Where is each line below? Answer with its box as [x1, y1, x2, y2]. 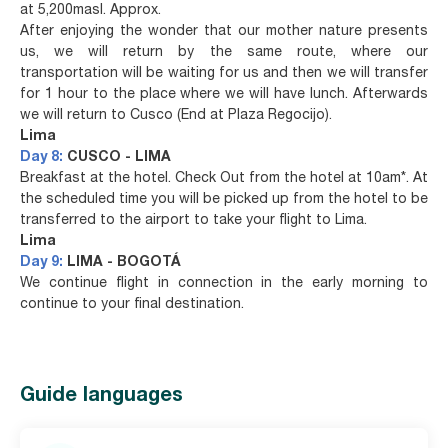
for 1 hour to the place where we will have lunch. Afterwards [20, 87, 428, 102]
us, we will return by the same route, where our [20, 45, 428, 60]
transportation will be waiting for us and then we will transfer [20, 66, 428, 81]
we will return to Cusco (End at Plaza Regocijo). [20, 108, 332, 123]
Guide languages [20, 386, 183, 407]
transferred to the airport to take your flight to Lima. [20, 213, 367, 228]
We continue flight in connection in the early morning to [20, 276, 428, 291]
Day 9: [20, 255, 67, 270]
